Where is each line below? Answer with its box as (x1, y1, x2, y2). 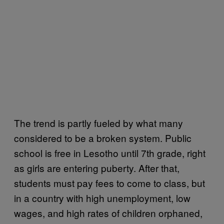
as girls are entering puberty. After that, (14, 160, 179, 174)
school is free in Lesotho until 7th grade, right (14, 145, 205, 159)
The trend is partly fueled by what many (14, 115, 183, 129)
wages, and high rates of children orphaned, (14, 205, 202, 219)
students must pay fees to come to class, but (14, 175, 205, 189)
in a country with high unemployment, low (14, 190, 190, 204)
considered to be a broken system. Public (14, 130, 191, 144)
